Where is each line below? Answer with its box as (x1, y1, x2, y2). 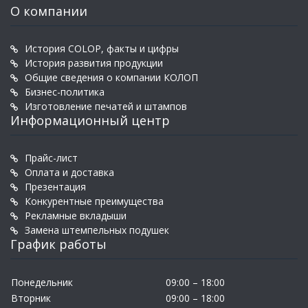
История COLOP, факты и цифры (25, 42, 179, 55)
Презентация (25, 180, 86, 193)
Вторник (11, 291, 51, 305)
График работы (10, 236, 107, 252)
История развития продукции (25, 56, 163, 69)
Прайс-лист (25, 151, 78, 164)
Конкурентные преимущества (25, 195, 164, 208)
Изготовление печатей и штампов (25, 100, 187, 113)
